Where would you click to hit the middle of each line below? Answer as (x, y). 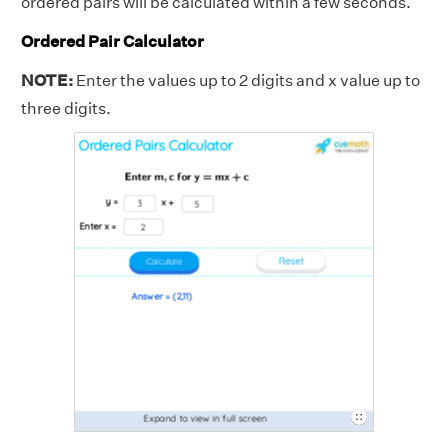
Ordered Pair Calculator (112, 42)
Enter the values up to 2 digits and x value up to (246, 80)
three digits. (66, 108)
